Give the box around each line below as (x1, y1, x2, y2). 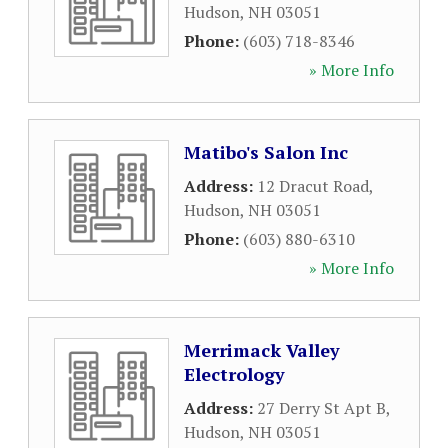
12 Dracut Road (257, 175, 369, 197)
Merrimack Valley (184, 338, 340, 362)
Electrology (184, 362, 285, 386)
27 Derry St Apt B (257, 397, 386, 419)
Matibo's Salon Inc (184, 140, 348, 164)
